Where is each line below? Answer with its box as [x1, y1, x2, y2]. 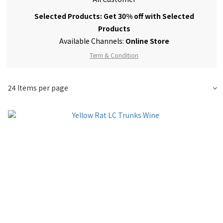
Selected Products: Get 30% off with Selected [34, 10, 194, 21]
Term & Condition [90, 50, 138, 59]
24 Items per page [8, 83, 68, 93]
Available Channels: [59, 35, 125, 46]
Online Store [125, 35, 169, 46]
